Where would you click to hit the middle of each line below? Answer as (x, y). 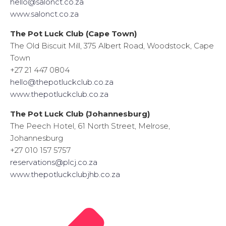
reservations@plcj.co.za (54, 162)
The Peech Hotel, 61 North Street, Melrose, (90, 126)
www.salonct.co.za (44, 14)
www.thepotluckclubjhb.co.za (65, 175)
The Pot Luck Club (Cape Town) (73, 34)
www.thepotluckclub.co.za (59, 94)
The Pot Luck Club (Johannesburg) (80, 114)
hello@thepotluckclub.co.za (62, 82)
